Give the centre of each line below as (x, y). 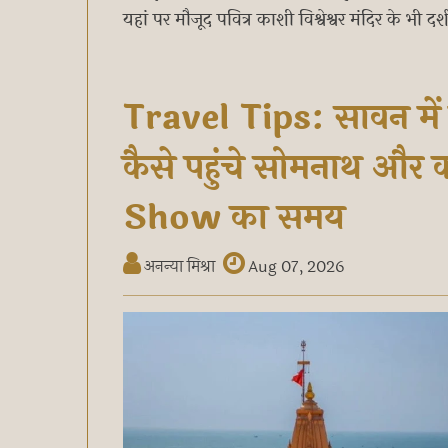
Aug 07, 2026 (294, 266)
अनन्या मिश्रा (177, 266)
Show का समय (234, 218)
